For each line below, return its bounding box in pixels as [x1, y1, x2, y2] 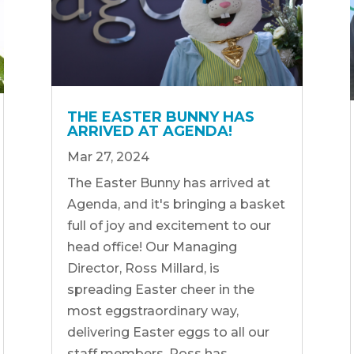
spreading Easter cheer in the [66, 281, 254, 297]
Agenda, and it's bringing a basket [66, 196, 285, 212]
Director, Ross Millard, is [66, 260, 220, 276]
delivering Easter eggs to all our [66, 324, 269, 340]
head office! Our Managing [66, 239, 237, 254]
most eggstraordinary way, [66, 303, 239, 318]
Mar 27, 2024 [66, 149, 149, 164]
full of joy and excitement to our [66, 217, 271, 233]
